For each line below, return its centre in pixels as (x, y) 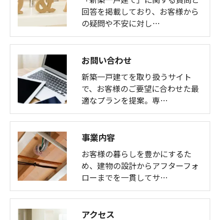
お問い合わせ (107, 60)
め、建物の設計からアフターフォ (140, 165)
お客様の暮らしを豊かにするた (137, 153)
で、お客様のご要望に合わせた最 (140, 88)
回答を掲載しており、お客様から (140, 11)
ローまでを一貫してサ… (125, 177)
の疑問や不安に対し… (121, 23)
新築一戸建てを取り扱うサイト (137, 76)
